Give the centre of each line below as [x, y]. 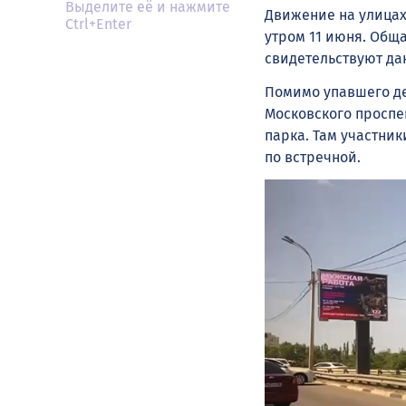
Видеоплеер [306, 189]
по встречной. [313, 157]
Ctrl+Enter [98, 24]
